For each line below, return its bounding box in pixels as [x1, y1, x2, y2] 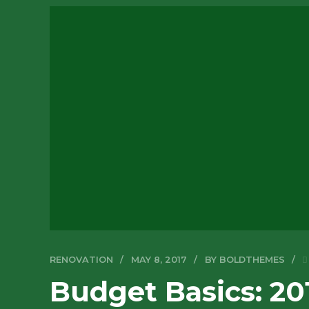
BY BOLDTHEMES [204, 255, 285, 266]
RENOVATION [50, 255, 113, 266]
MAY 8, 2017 [130, 255, 187, 266]
